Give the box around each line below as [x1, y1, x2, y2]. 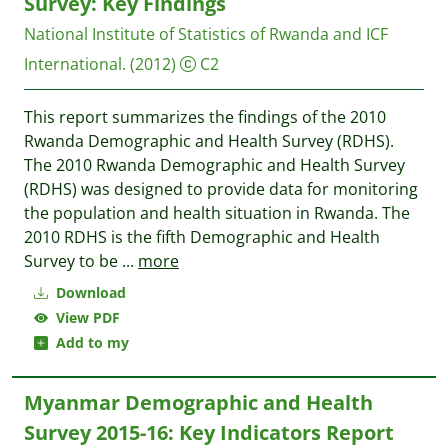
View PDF [48, 308, 120, 327]
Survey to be [24, 250, 122, 272]
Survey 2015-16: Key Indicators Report [24, 419, 394, 446]
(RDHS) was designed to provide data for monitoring [24, 178, 418, 200]
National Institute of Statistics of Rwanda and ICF [24, 23, 388, 45]
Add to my [48, 333, 129, 352]
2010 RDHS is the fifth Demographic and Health [24, 226, 380, 248]
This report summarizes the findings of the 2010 [24, 106, 386, 128]
